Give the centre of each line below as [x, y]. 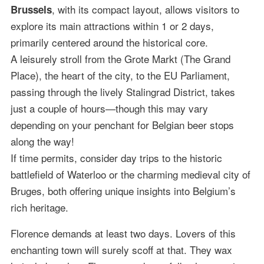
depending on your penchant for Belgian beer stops [122, 124]
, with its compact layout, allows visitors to [145, 9]
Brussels [31, 9]
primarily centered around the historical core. [109, 42]
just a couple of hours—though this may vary [109, 108]
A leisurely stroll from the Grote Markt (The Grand [120, 58]
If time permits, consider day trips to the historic [116, 157]
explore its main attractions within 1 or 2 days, [112, 25]
